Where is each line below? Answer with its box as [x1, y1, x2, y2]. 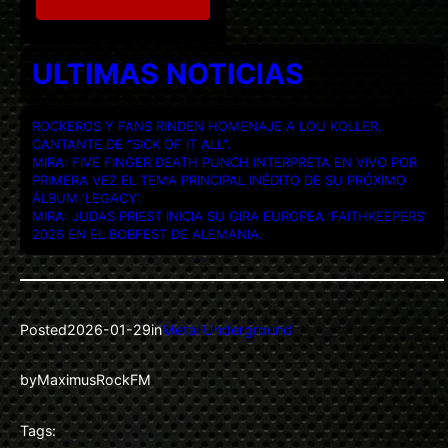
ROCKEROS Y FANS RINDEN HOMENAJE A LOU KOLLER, [32, 117, 382, 134]
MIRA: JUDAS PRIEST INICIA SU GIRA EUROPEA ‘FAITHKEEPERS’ [32, 207, 426, 224]
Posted [20, 320, 67, 338]
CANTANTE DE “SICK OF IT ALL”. [32, 135, 231, 152]
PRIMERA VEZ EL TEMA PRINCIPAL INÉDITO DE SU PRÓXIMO [32, 171, 406, 188]
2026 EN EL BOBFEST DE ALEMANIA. [32, 225, 263, 242]
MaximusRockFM [37, 371, 151, 389]
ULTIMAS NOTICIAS [32, 56, 304, 91]
